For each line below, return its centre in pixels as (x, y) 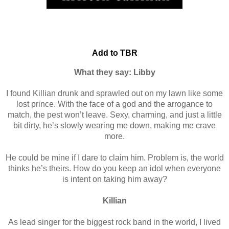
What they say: (104, 72)
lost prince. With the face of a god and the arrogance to (114, 104)
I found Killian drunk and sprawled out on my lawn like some (114, 93)
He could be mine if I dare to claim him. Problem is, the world (114, 157)
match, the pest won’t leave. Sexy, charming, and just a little (114, 114)
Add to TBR (114, 53)
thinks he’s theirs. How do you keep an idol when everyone (114, 168)
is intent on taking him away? (114, 179)
